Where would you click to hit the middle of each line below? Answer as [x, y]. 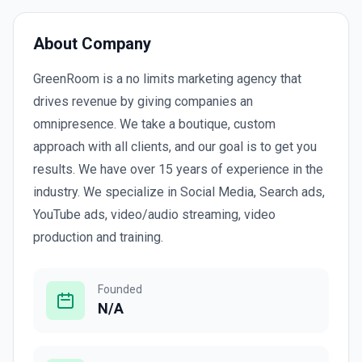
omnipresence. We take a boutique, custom [154, 124]
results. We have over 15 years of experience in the [178, 169]
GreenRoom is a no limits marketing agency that [167, 79]
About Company [92, 44]
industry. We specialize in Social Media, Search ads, [179, 192]
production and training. [98, 237]
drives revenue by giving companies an [143, 101]
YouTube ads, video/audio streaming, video [154, 215]
